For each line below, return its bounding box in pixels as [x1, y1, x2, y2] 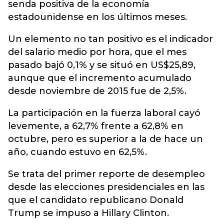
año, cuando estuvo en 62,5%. [8, 146, 147, 157]
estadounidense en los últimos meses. [8, 11, 187, 22]
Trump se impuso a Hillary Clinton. [8, 207, 169, 218]
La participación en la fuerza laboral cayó [8, 107, 200, 118]
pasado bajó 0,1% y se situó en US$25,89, [8, 59, 195, 70]
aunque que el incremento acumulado [8, 72, 191, 83]
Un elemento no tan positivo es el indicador [8, 33, 213, 44]
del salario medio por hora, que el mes [8, 46, 186, 57]
